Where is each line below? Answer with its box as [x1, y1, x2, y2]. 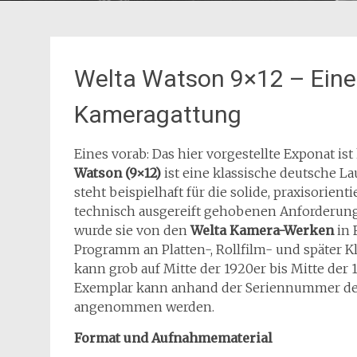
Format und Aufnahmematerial [74, 330, 273, 346]
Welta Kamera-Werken [190, 222, 337, 238]
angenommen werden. [74, 299, 214, 315]
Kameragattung [74, 100, 241, 128]
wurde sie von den [74, 222, 190, 238]
